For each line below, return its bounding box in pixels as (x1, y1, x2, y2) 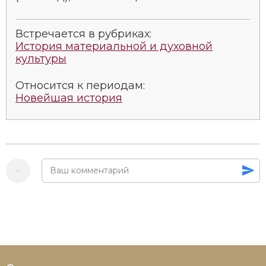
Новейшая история (15, 91, 122, 104)
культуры (15, 52, 66, 65)
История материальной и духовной (15, 39, 213, 53)
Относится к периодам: (15, 78, 145, 92)
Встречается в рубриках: (15, 27, 151, 40)
